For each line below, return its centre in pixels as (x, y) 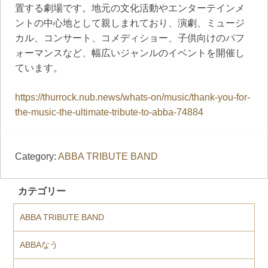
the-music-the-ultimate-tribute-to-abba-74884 (109, 112)
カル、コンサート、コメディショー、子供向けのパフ (130, 38)
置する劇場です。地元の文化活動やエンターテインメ (130, 8)
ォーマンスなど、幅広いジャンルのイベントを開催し (130, 53)
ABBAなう (39, 244)
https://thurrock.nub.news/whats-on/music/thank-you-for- (133, 97)
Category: (36, 156)
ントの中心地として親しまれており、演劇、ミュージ (130, 23)
